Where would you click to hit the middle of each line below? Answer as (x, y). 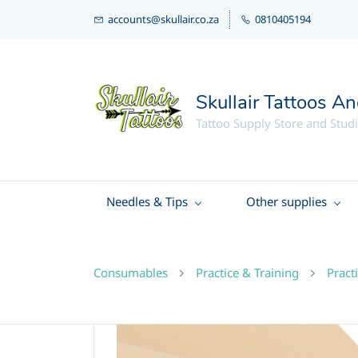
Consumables (131, 272)
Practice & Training (247, 272)
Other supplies (286, 201)
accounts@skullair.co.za (163, 19)
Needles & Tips (147, 201)
